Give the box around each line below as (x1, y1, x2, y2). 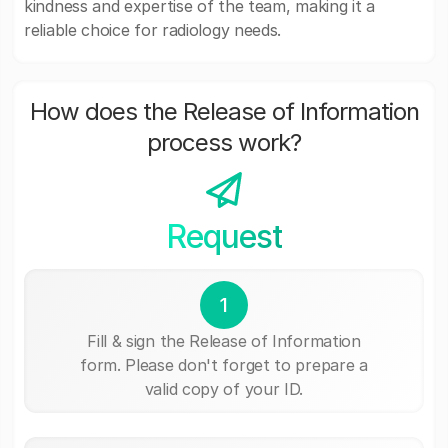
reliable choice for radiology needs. (24, 20, 282, 40)
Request (165, 217, 282, 256)
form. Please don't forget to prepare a (80, 354, 368, 375)
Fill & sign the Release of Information (87, 330, 361, 351)
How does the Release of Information (29, 97, 419, 126)
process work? (147, 128, 301, 157)
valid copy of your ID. (144, 378, 304, 399)
